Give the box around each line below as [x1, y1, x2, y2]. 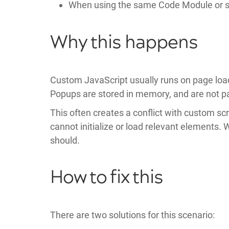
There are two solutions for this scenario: [50, 209, 215, 220]
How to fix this [50, 165, 164, 190]
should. [50, 134, 80, 146]
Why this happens [50, 30, 198, 55]
